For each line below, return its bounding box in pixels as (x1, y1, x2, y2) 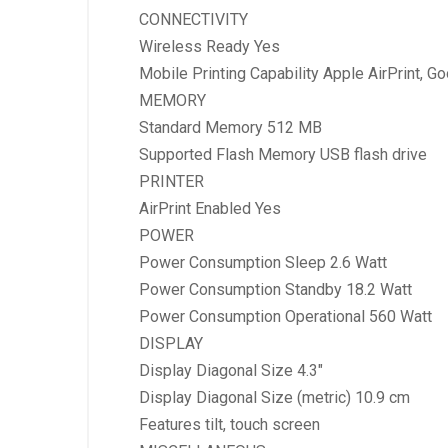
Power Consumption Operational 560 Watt (139, 306, 432, 326)
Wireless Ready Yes (139, 36, 280, 56)
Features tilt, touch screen (139, 414, 320, 434)
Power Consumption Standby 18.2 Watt (139, 279, 412, 299)
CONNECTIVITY (139, 9, 248, 29)
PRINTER (139, 171, 204, 191)
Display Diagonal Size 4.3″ (139, 360, 323, 380)
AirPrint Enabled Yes (139, 198, 281, 218)
